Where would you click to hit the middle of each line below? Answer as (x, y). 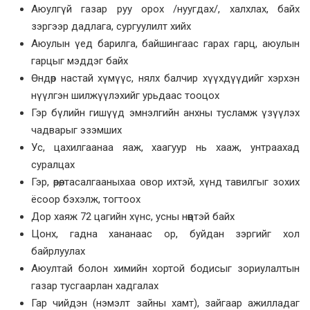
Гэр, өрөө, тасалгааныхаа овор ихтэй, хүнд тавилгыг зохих (165, 182)
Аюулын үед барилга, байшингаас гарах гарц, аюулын (165, 44)
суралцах (53, 165)
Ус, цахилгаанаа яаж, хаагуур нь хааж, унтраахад (165, 148)
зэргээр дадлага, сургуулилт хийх (111, 27)
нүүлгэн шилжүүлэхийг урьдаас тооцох (125, 96)
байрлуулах (58, 252)
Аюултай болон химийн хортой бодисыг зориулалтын (165, 269)
